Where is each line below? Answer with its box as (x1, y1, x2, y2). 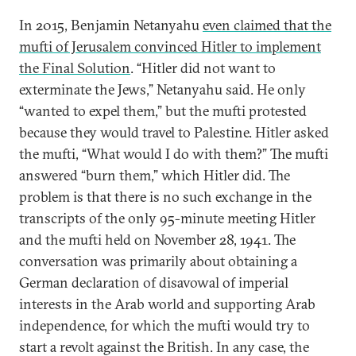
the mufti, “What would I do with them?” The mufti (19, 145, 328, 163)
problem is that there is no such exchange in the (19, 188, 311, 206)
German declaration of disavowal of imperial (19, 273, 288, 292)
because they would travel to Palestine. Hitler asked (19, 123, 329, 141)
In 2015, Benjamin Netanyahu (19, 16, 203, 34)
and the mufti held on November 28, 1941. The (19, 230, 296, 249)
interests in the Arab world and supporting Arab (19, 295, 315, 313)
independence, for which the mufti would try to (19, 316, 310, 335)
